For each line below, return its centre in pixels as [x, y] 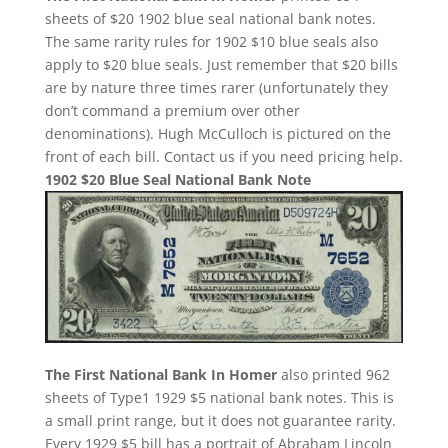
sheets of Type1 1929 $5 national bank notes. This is [219, 398]
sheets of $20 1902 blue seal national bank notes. [210, 19]
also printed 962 [333, 375]
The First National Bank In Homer [160, 375]
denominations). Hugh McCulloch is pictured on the [217, 134]
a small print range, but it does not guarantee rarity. [220, 421]
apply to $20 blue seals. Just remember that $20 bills [221, 65]
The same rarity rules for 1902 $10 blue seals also [211, 42]
